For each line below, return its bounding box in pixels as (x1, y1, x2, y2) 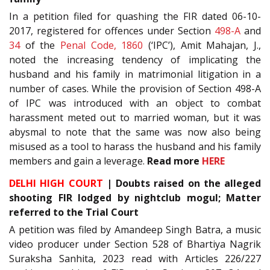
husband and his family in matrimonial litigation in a (9, 67, 261, 81)
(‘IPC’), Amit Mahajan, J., (143, 39, 262, 52)
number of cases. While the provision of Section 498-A (9, 82, 261, 96)
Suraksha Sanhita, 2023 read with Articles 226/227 (9, 251, 261, 265)
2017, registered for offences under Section (9, 24, 215, 38)
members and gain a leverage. (9, 154, 147, 168)
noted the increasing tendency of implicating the (9, 53, 261, 67)
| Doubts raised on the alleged (102, 176, 261, 190)
